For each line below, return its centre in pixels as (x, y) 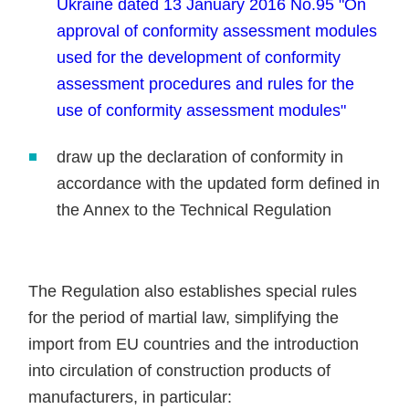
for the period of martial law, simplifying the (184, 318)
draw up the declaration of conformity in (200, 157)
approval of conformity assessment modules (217, 31)
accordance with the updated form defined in (219, 184)
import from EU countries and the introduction (194, 344)
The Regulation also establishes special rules (193, 291)
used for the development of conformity (199, 58)
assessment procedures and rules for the (206, 84)
